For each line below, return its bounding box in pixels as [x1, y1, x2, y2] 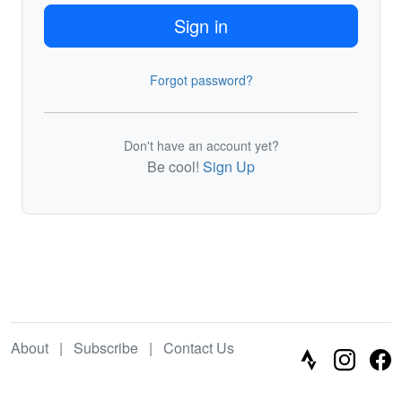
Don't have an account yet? [123, 136, 279, 154]
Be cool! [147, 156, 203, 177]
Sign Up [203, 156, 255, 177]
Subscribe [74, 337, 138, 358]
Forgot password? [149, 71, 253, 89]
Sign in [174, 13, 228, 39]
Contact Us [163, 337, 234, 358]
